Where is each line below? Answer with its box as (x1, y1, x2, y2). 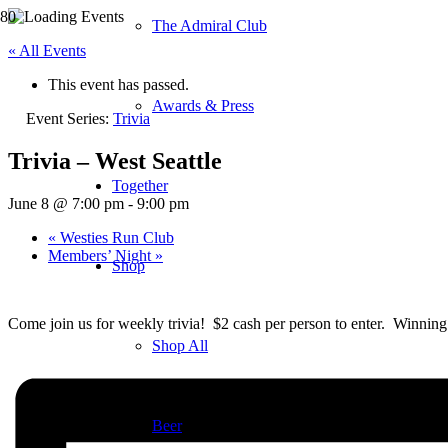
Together (112, 177, 168, 194)
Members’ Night (48, 246, 155, 264)
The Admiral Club (152, 17, 267, 34)
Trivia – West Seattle (8, 147, 222, 174)
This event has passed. (48, 76, 189, 93)
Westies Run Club (56, 228, 174, 246)
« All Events (8, 42, 86, 59)
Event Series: (26, 110, 113, 127)
